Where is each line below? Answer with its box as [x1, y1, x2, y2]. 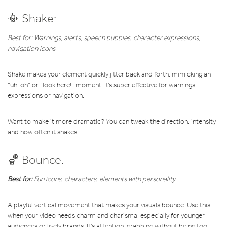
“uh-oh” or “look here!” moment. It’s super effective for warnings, [8, 81, 197, 90]
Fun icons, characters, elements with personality [32, 175, 175, 184]
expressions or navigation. [8, 91, 84, 100]
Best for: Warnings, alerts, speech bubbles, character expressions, [8, 33, 200, 43]
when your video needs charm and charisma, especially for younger [8, 211, 205, 220]
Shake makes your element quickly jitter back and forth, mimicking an [8, 70, 211, 79]
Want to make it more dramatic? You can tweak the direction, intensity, [8, 117, 217, 126]
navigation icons [8, 44, 55, 53]
